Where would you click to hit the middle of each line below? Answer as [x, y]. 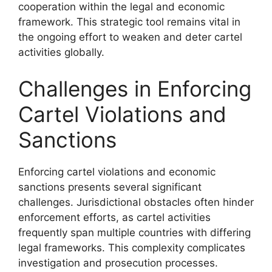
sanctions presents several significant [110, 187]
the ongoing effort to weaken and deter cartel [130, 37]
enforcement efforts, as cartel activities [114, 217]
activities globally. [61, 52]
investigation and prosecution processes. [118, 263]
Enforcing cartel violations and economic [117, 172]
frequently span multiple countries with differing [134, 232]
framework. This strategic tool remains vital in [129, 22]
